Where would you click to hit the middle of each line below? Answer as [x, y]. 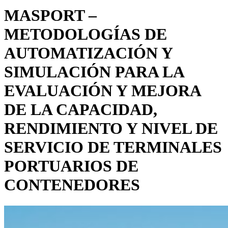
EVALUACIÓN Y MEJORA [102, 91]
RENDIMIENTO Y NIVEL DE [111, 129]
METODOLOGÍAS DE [85, 34]
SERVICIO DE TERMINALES [113, 147]
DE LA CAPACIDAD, [81, 110]
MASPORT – [50, 16]
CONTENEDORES [72, 185]
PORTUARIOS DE [71, 166]
